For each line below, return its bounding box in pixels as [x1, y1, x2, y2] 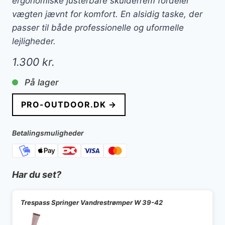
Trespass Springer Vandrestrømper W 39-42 [21, 198, 163, 207]
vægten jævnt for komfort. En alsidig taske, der [12, 9, 202, 19]
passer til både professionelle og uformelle [12, 22, 184, 33]
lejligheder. [12, 36, 56, 46]
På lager [25, 77, 59, 87]
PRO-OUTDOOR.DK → [21, 99, 117, 109]
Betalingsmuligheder [12, 128, 84, 137]
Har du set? [12, 169, 61, 180]
